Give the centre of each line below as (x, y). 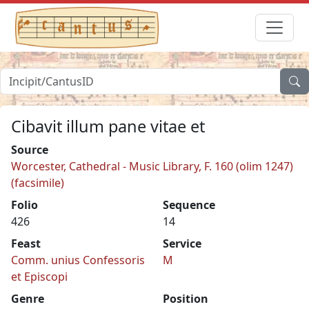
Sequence (189, 205)
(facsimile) (38, 182)
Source (30, 149)
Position (186, 298)
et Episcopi (39, 276)
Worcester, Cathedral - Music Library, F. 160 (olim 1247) (152, 166)
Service (182, 243)
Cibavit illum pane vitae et (108, 126)
